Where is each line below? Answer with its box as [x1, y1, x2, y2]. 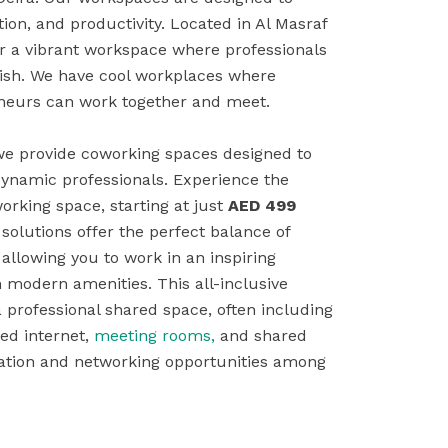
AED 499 [228, 196, 296, 215]
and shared [215, 326, 307, 345]
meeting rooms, [94, 326, 215, 345]
